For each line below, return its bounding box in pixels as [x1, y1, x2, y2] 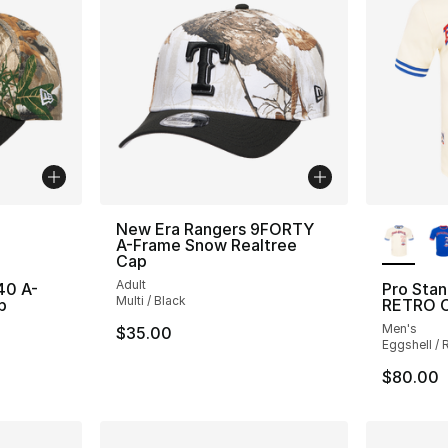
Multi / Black [116, 292, 187, 308]
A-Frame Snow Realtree [116, 234, 298, 255]
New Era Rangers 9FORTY [116, 218, 315, 239]
